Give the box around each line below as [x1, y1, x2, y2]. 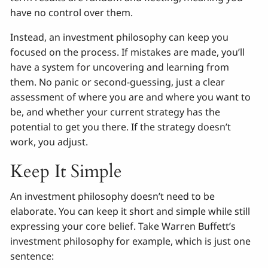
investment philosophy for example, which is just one [10, 234, 251, 248]
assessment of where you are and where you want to [10, 90, 251, 103]
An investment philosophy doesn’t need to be [10, 189, 215, 203]
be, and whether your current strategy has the [10, 105, 221, 118]
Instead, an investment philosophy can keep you [10, 30, 229, 44]
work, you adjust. [10, 135, 89, 148]
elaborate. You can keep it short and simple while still [10, 204, 251, 218]
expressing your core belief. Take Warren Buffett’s [10, 219, 236, 233]
